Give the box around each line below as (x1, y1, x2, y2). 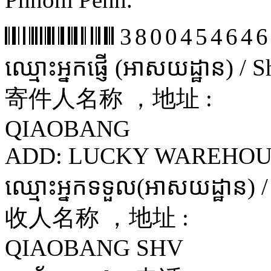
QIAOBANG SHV (5, 234, 183, 261)
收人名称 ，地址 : (5, 204, 189, 230)
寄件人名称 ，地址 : (5, 85, 212, 111)
